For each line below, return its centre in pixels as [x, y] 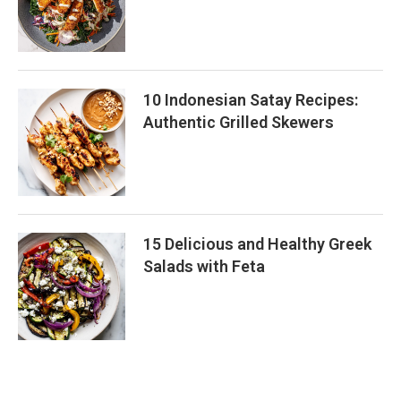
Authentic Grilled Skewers [239, 122]
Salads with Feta [204, 266]
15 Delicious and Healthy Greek [257, 243]
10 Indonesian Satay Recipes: [251, 99]
